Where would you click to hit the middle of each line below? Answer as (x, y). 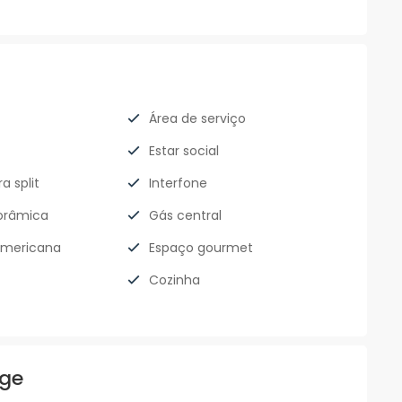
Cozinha (175, 280)
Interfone (179, 184)
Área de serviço (198, 119)
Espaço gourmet (201, 248)
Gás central (186, 216)
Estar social (184, 151)
